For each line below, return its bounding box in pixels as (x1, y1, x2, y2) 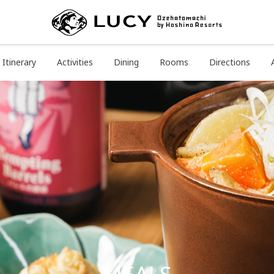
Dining (114, 56, 139, 68)
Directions (209, 56, 250, 68)
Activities (57, 56, 93, 68)
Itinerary (2, 56, 36, 68)
